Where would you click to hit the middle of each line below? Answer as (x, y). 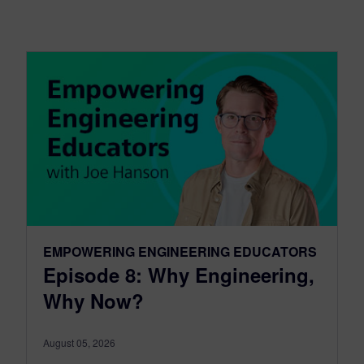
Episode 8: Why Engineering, (179, 275)
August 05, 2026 (79, 343)
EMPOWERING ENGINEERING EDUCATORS (180, 252)
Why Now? (93, 301)
